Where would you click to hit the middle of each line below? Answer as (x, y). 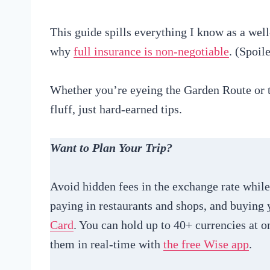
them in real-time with (107, 244)
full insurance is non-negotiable (151, 51)
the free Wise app (206, 244)
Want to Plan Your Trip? (111, 147)
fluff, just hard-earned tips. (116, 109)
